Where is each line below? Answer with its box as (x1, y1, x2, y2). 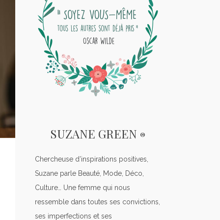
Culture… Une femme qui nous (35, 184, 130, 192)
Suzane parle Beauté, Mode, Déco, (35, 169, 144, 177)
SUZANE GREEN (50, 126, 140, 141)
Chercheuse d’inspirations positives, (35, 155, 148, 163)
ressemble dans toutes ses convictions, (35, 198, 160, 206)
